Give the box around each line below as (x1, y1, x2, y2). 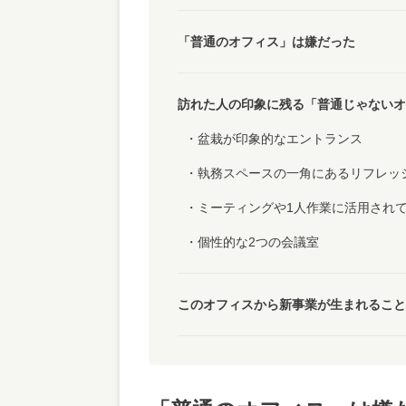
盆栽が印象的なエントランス (198, 130, 362, 146)
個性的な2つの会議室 (198, 234, 319, 249)
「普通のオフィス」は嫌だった (178, 34, 355, 49)
